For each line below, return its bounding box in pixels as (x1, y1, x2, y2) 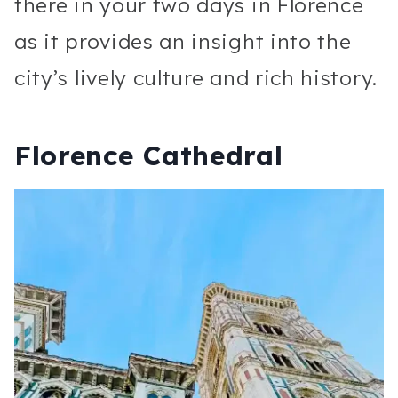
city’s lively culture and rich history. (14, 64, 384, 91)
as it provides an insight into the (14, 28, 352, 54)
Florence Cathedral (14, 138, 283, 172)
